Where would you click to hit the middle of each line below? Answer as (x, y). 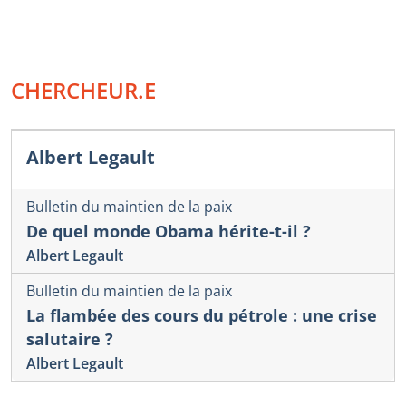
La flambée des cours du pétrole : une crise (202, 316)
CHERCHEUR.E (83, 91)
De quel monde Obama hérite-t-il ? (169, 231)
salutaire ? (70, 339)
